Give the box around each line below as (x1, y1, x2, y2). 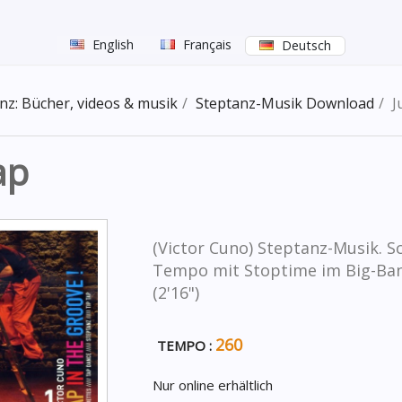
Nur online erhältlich (152, 376, 273, 394)
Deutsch (282, 37, 331, 54)
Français (183, 36, 232, 53)
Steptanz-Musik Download (196, 93, 374, 113)
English (92, 36, 134, 53)
